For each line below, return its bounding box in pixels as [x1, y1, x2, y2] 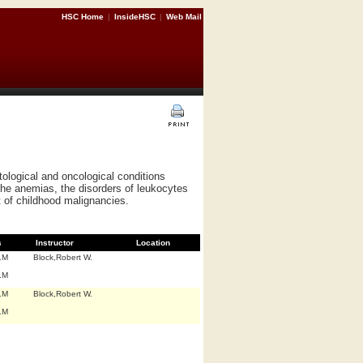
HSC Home [62, 12, 106, 21]
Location [136, 237, 170, 247]
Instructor [36, 237, 74, 247]
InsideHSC [114, 12, 156, 21]
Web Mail [166, 12, 202, 21]
